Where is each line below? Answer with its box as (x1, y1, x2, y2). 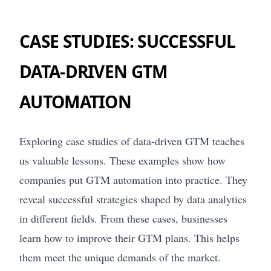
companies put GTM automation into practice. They (19, 172, 247, 188)
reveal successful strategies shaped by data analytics (19, 192, 247, 207)
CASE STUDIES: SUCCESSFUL (19, 30, 236, 53)
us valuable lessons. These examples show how (19, 153, 226, 168)
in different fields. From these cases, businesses (19, 211, 227, 226)
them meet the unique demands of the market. (19, 250, 221, 265)
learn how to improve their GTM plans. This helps (19, 230, 240, 246)
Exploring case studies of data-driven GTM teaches (19, 134, 244, 149)
